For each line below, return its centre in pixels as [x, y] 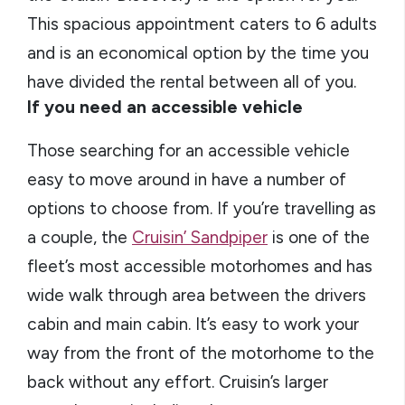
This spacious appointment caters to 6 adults [202, 24]
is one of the [319, 237]
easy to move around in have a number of [187, 179]
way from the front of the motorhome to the [201, 353]
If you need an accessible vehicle [165, 107]
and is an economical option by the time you [198, 53]
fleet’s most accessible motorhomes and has [200, 266]
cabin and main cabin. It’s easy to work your [193, 324]
